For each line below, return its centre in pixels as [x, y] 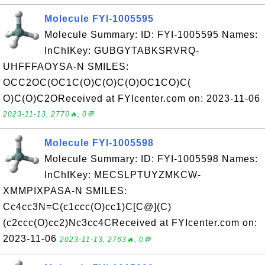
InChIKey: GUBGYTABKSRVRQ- [122, 51]
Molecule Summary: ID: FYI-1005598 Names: [151, 159]
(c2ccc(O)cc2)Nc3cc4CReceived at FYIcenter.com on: [130, 223]
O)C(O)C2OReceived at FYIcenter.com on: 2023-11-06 [132, 98]
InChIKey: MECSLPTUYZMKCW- [123, 175]
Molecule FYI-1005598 [99, 143]
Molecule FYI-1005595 [99, 19]
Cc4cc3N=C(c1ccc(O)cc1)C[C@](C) [87, 207]
